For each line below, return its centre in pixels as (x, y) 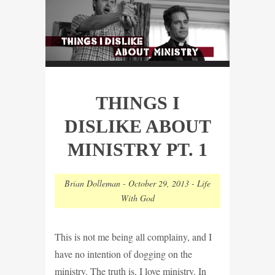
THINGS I (137, 103)
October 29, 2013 (159, 183)
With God (137, 198)
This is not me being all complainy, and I (133, 236)
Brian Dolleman (92, 183)
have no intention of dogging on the (123, 254)
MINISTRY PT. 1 (137, 149)
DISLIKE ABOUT (137, 126)
